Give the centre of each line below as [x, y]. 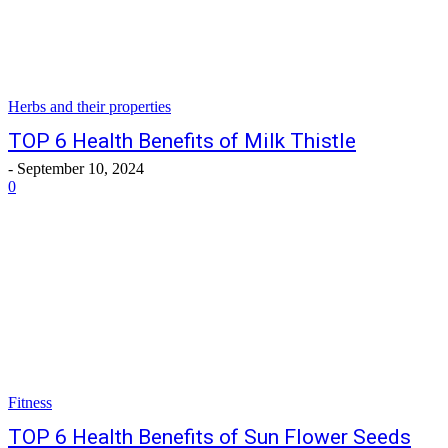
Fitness [30, 402]
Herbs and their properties [89, 106]
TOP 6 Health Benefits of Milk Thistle [182, 141]
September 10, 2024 [80, 168]
